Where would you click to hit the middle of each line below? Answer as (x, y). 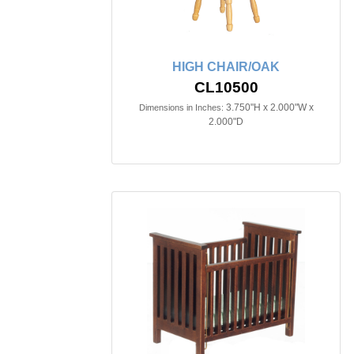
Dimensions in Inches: (181, 108)
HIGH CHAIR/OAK (226, 67)
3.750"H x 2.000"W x (269, 108)
